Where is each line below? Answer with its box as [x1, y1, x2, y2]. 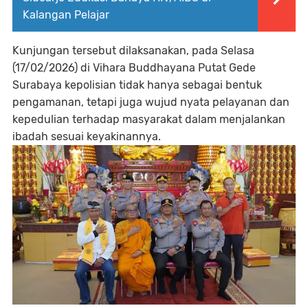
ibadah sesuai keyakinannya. [12, 129, 161, 143]
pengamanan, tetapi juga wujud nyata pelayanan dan [12, 95, 289, 109]
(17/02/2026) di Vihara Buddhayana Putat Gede [12, 60, 256, 74]
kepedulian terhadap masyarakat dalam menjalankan [12, 112, 285, 126]
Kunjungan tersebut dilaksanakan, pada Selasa [12, 43, 254, 57]
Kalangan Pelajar [23, 8, 109, 21]
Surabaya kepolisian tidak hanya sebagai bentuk [12, 78, 262, 91]
